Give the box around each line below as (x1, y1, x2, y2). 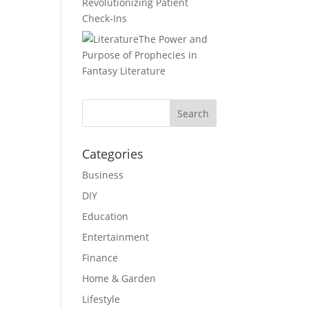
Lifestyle (82, 292, 121, 306)
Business (82, 168, 124, 181)
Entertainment (82, 230, 150, 243)
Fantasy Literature (82, 64, 166, 77)
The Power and (139, 32, 208, 46)
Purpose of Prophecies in (82, 48, 198, 61)
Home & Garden (82, 272, 157, 285)
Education (82, 210, 129, 223)
